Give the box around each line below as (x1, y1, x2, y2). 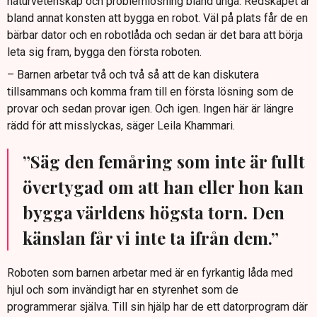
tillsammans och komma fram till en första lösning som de (7, 85, 294, 99)
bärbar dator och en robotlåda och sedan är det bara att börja (7, 28, 303, 42)
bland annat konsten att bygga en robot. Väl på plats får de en (7, 11, 308, 25)
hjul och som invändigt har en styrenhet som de (7, 283, 238, 297)
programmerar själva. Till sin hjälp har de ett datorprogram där (7, 300, 308, 314)
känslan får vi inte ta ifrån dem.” (23, 226, 279, 250)
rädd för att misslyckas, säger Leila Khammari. (7, 119, 235, 133)
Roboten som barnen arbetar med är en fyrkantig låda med (7, 266, 293, 280)
